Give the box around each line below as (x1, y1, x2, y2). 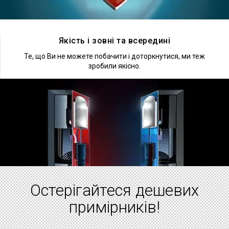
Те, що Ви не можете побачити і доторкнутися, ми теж (24, 52, 205, 61)
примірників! (69, 198, 160, 217)
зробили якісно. (88, 62, 141, 71)
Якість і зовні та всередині (58, 36, 171, 46)
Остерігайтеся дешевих (30, 181, 199, 200)
